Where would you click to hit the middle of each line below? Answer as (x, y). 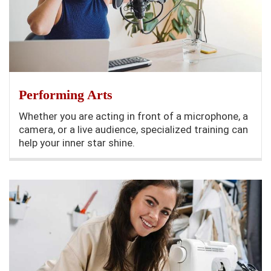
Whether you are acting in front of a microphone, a (133, 116)
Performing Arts (66, 95)
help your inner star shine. (77, 143)
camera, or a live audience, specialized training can (133, 130)
